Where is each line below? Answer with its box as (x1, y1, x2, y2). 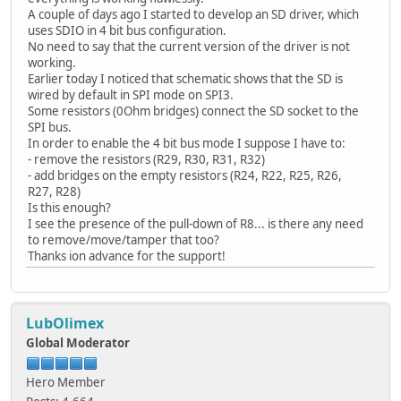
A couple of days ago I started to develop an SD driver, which (28, 5, 359, 22)
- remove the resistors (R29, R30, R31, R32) (28, 150, 265, 167)
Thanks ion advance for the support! (28, 247, 226, 264)
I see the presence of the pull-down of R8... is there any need (28, 215, 363, 232)
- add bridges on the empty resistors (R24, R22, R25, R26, (28, 166, 342, 183)
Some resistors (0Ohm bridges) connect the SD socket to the (28, 102, 359, 119)
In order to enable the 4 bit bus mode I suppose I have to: (28, 134, 346, 151)
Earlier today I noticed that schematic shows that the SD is (28, 70, 343, 87)
